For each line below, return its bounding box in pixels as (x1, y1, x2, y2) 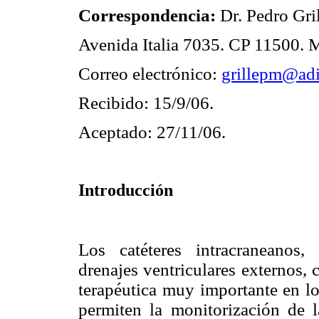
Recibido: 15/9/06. (78, 93, 214, 113)
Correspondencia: (78, 5, 220, 25)
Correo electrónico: (78, 63, 221, 83)
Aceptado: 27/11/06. (78, 122, 226, 142)
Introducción (78, 181, 173, 200)
